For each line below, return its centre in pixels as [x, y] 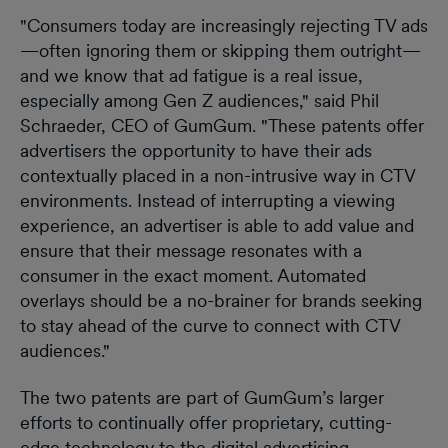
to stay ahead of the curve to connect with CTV [210, 325]
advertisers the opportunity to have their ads [196, 150]
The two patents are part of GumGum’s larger [202, 397]
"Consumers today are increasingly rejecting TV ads [224, 25]
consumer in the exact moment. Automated [193, 275]
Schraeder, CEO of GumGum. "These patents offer [222, 125]
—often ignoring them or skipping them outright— [220, 50]
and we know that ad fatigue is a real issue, [191, 75]
